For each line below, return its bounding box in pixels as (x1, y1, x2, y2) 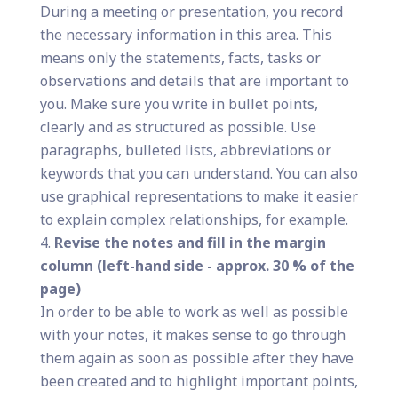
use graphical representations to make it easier (39, 186, 358, 206)
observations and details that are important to (39, 70, 349, 91)
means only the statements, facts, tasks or (39, 47, 321, 68)
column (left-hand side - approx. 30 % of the (39, 255, 354, 275)
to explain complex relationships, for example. (39, 209, 348, 229)
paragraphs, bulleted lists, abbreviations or (39, 139, 331, 160)
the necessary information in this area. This (39, 24, 332, 44)
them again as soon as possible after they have (39, 347, 354, 368)
